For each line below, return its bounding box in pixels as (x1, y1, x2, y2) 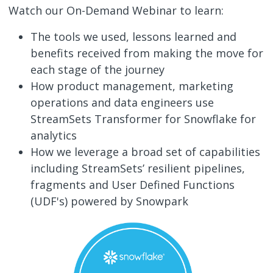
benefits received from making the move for (30, 45, 263, 60)
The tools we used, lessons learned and (30, 29, 236, 44)
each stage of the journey (30, 62, 165, 77)
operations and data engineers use (30, 94, 214, 110)
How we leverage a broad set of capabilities (30, 144, 260, 159)
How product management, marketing (30, 78, 233, 93)
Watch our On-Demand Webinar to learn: (8, 2, 224, 18)
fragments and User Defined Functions (30, 177, 235, 192)
